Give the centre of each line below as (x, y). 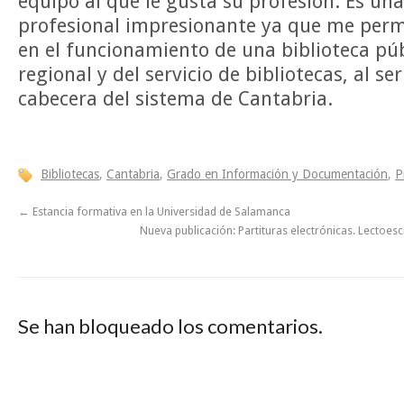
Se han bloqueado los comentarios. (170, 326)
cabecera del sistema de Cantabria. (175, 98)
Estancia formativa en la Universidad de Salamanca (160, 212)
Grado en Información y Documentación (277, 174)
